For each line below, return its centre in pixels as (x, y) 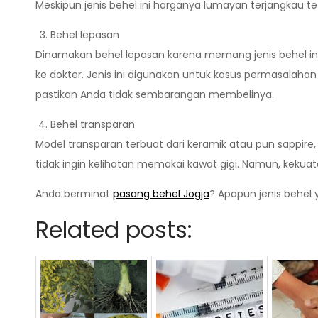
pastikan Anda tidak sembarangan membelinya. (155, 94)
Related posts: (114, 230)
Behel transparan (93, 124)
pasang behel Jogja (161, 194)
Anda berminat (74, 194)
